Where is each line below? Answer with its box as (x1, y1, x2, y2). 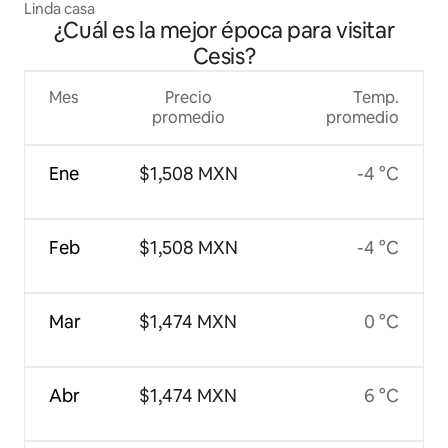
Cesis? (192, 42, 256, 72)
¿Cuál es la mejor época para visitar (53, 16, 395, 46)
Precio (164, 87, 212, 109)
